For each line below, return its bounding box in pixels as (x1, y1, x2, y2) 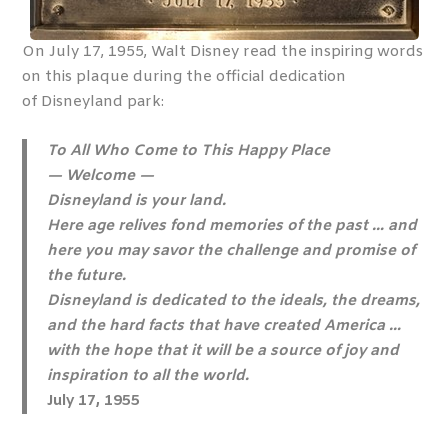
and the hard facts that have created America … (47, 316, 402, 336)
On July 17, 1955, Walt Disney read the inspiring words (22, 42, 424, 62)
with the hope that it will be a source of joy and (47, 341, 400, 361)
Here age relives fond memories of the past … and (47, 216, 418, 236)
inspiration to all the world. (47, 366, 250, 386)
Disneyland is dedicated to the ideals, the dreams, (47, 291, 421, 311)
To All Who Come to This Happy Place (47, 141, 331, 161)
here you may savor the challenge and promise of (47, 241, 416, 261)
